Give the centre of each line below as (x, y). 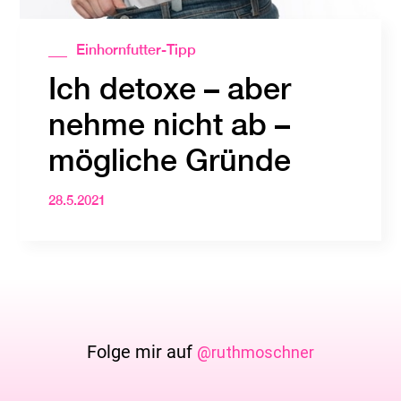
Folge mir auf (142, 352)
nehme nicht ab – (170, 124)
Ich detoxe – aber (170, 88)
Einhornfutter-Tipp (137, 49)
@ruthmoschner (256, 353)
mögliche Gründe (170, 160)
